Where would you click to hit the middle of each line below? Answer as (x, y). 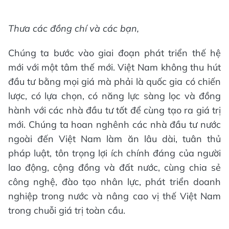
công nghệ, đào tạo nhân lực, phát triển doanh (114, 182)
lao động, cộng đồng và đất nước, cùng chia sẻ (114, 168)
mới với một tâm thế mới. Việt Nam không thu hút (114, 67)
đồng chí (68, 29)
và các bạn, (113, 29)
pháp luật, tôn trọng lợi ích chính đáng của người (114, 153)
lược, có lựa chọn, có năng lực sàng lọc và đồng (114, 96)
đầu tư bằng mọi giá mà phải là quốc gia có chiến (114, 82)
